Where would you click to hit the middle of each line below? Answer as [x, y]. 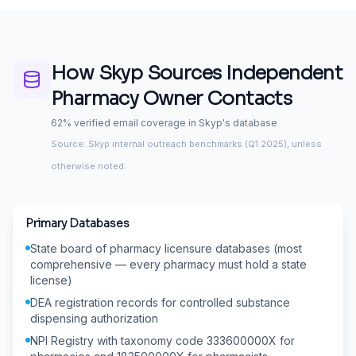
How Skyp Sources [138, 74]
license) [51, 280]
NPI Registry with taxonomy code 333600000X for [163, 340]
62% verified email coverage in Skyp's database [164, 122]
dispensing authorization [94, 318]
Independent [284, 74]
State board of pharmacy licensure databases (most [166, 248]
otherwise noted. [89, 166]
